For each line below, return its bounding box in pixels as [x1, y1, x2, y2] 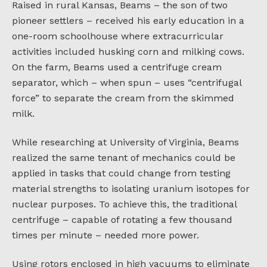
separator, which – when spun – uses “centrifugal [12, 76, 241, 88]
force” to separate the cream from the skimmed [12, 92, 234, 104]
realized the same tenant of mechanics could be [12, 151, 235, 163]
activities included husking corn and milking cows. [12, 45, 244, 57]
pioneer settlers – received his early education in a [12, 14, 244, 26]
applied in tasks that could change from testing [12, 167, 231, 179]
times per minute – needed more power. [12, 229, 199, 241]
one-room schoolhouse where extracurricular [12, 30, 223, 42]
